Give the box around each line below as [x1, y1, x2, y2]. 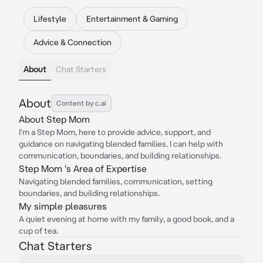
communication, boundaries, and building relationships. [19, 151, 221, 160]
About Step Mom [19, 114, 90, 124]
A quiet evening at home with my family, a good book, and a [19, 214, 234, 224]
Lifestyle [33, 14, 66, 23]
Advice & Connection [33, 38, 112, 47]
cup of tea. [19, 226, 58, 235]
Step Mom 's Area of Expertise [19, 163, 147, 174]
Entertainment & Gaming [86, 14, 178, 23]
